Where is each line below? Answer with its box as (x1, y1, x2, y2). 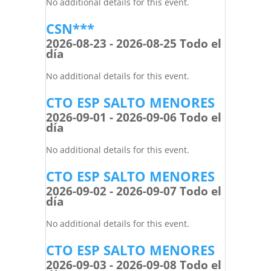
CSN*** (45, 19, 94, 38)
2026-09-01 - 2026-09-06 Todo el (45, 109, 221, 125)
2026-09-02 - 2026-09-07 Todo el (45, 183, 221, 199)
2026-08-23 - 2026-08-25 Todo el (45, 36, 221, 51)
